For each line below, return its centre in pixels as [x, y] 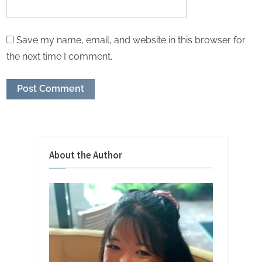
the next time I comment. [59, 56]
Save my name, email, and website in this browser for [131, 40]
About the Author [86, 155]
